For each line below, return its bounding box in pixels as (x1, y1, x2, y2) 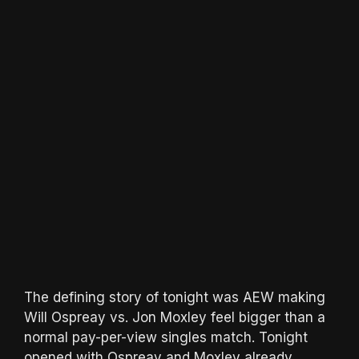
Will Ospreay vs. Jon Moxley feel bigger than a (24, 309, 325, 325)
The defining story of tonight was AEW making (24, 288, 325, 305)
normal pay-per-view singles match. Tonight (24, 329, 308, 345)
